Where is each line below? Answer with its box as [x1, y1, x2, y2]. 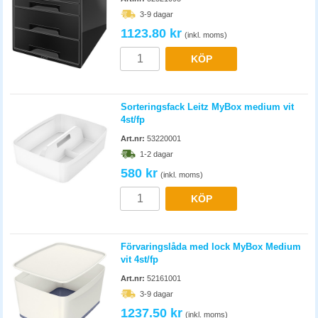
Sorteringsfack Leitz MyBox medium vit [121, 102, 294, 112]
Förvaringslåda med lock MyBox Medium [121, 241, 301, 252]
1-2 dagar [140, 150, 173, 158]
